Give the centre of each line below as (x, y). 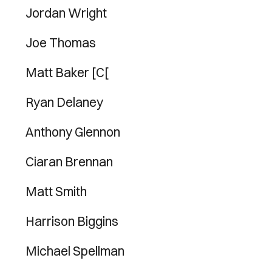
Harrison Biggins (72, 221)
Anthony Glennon (73, 132)
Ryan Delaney (64, 102)
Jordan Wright (66, 13)
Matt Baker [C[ (67, 72)
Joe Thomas (61, 42)
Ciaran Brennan (69, 161)
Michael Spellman (75, 251)
